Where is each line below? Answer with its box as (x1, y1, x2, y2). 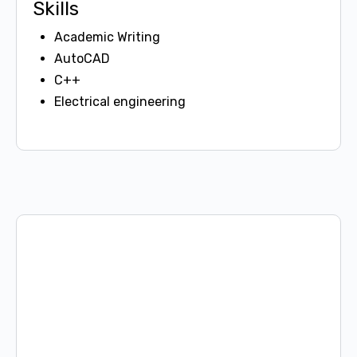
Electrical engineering (54, 94, 186, 109)
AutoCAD (54, 51, 110, 66)
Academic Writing (54, 29, 160, 45)
